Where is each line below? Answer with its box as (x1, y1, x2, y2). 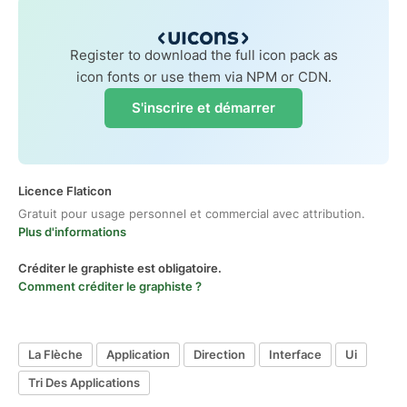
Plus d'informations (18, 223, 126, 239)
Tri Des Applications (28, 375, 140, 391)
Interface (269, 347, 322, 362)
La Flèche (28, 347, 83, 362)
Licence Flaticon (18, 183, 112, 198)
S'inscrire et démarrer (132, 98, 275, 116)
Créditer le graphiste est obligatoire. (18, 260, 222, 275)
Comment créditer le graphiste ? (18, 278, 202, 293)
